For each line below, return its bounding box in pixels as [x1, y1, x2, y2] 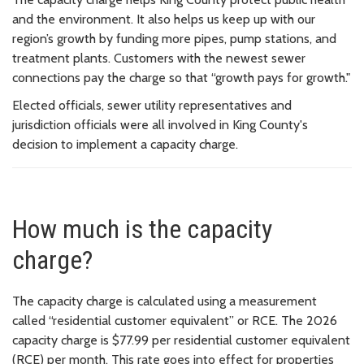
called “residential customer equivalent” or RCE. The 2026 [12, 312, 337, 328]
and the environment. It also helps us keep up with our [12, 11, 315, 27]
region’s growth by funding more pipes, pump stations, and [12, 30, 336, 46]
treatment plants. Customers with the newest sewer [12, 50, 305, 66]
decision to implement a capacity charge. [12, 136, 238, 152]
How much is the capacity [12, 213, 272, 245]
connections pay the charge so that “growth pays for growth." [12, 69, 350, 85]
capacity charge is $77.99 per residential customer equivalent [12, 331, 350, 348]
